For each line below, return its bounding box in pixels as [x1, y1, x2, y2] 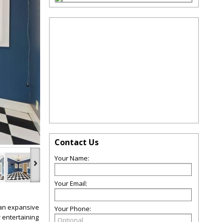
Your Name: [55, 154, 89, 163]
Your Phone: [55, 204, 91, 213]
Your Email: [55, 179, 87, 188]
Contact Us [55, 137, 99, 148]
